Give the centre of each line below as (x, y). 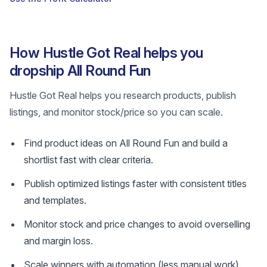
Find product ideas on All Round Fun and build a (126, 143)
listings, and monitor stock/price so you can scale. (116, 112)
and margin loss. (58, 241)
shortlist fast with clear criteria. (89, 160)
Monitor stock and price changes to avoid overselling (137, 224)
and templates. (55, 200)
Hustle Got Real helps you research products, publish (123, 95)
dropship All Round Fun (80, 71)
